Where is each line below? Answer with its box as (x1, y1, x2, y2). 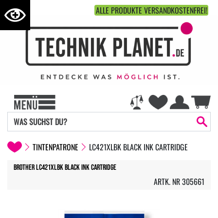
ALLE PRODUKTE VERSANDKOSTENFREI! (95, 4, 207, 16)
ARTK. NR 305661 (154, 175, 205, 187)
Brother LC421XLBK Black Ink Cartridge (13, 163, 116, 172)
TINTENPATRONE (33, 141, 78, 153)
